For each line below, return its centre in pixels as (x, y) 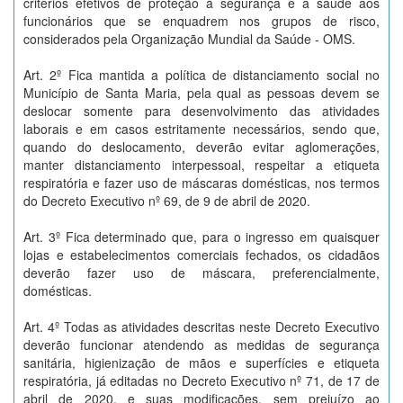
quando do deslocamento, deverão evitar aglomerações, (201, 147)
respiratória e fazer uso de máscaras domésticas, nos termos (201, 183)
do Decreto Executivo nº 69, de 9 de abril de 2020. (167, 201)
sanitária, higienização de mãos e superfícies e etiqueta (201, 363)
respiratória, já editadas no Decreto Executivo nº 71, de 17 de (201, 381)
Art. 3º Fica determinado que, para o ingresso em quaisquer (201, 237)
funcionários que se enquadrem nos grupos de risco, (201, 21)
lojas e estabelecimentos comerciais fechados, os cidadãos (201, 255)
